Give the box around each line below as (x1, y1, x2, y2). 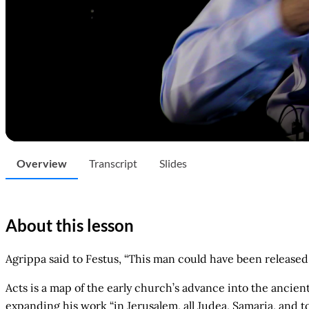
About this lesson (6, 215, 134, 235)
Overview (17, 157, 67, 170)
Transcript (89, 157, 137, 170)
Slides (159, 157, 187, 170)
